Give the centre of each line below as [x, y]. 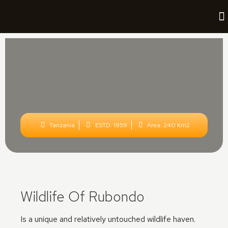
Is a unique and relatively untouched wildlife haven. [108, 219]
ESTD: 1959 [111, 125]
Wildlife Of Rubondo [82, 196]
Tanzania [62, 125]
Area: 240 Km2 [169, 125]
